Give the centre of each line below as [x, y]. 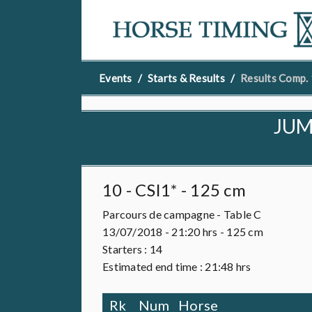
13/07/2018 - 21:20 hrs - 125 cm [183, 232]
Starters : [126, 249]
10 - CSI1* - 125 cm [174, 190]
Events [116, 78]
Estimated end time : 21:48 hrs [177, 266]
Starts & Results [186, 78]
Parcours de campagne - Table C [182, 214]
